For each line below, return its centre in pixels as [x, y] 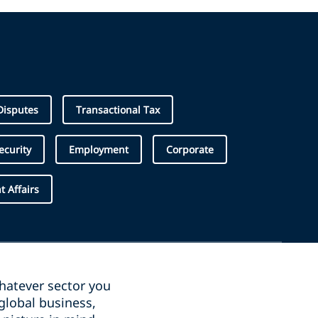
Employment [99, 149]
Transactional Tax [118, 109]
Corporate [190, 149]
